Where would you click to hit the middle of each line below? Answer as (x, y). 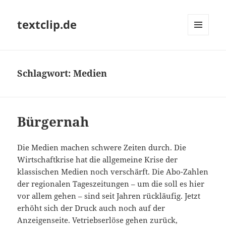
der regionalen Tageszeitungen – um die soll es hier (111, 184)
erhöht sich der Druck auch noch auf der (91, 208)
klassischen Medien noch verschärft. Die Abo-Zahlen (113, 172)
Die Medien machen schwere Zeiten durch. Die (102, 148)
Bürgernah (53, 122)
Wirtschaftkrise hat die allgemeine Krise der (98, 160)
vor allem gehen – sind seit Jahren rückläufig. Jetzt (109, 196)
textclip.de (47, 24)
